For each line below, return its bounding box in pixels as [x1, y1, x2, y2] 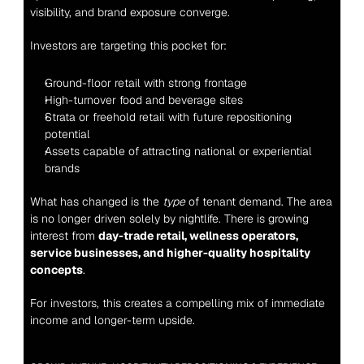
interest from [29, 228, 98, 244]
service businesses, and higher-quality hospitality [29, 245, 310, 261]
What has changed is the [29, 194, 162, 210]
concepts [29, 262, 83, 278]
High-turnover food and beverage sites [44, 93, 243, 108]
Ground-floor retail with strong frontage [44, 76, 247, 91]
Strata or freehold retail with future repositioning [44, 110, 292, 125]
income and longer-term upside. [29, 313, 195, 328]
